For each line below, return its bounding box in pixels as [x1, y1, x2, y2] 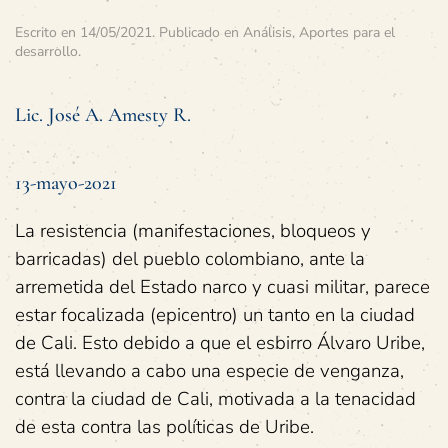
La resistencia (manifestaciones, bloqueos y [15, 218, 371, 244]
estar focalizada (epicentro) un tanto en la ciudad [15, 302, 415, 328]
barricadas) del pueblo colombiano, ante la [15, 246, 365, 272]
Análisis [243, 23, 292, 42]
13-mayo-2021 [15, 171, 117, 195]
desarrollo [15, 42, 78, 61]
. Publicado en [152, 23, 243, 42]
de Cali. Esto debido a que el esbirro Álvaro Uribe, [15, 330, 425, 356]
